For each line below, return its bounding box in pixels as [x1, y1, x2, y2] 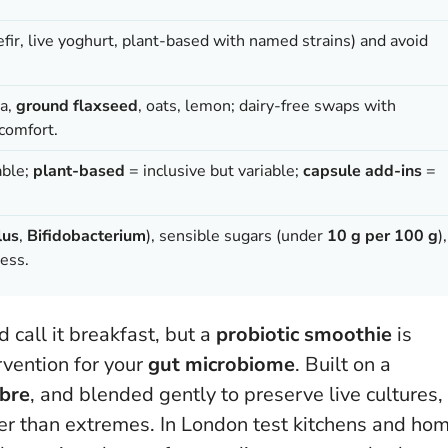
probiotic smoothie [216, 320, 392, 348]
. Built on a [295, 350, 391, 378]
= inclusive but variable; [125, 159, 303, 182]
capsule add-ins [303, 159, 422, 182]
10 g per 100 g [327, 224, 438, 247]
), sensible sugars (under [146, 224, 327, 247]
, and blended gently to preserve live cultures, [30, 380, 443, 408]
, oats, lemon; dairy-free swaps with [138, 94, 396, 117]
